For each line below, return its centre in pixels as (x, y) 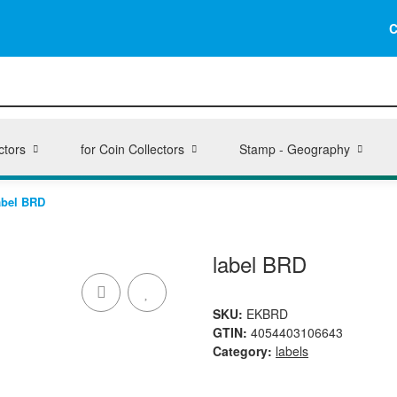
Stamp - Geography (294, 149)
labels (292, 351)
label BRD (260, 264)
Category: (244, 351)
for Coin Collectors (132, 149)
